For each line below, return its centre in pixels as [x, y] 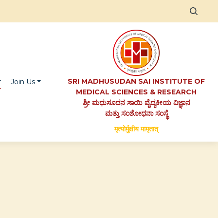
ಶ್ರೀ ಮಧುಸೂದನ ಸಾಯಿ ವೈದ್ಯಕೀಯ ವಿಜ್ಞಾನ [136, 103]
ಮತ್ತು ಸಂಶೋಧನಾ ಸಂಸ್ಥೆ [136, 113]
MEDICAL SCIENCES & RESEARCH [136, 92]
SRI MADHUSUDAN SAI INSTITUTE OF [136, 81]
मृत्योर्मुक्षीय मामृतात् [136, 129]
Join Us [23, 82]
